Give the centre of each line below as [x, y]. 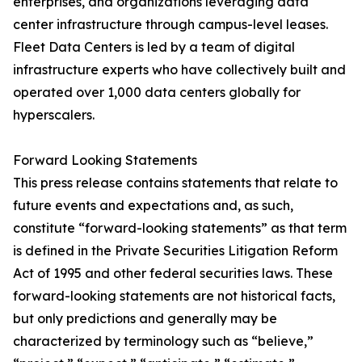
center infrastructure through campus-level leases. [170, 24]
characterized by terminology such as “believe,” [163, 341]
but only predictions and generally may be [145, 318]
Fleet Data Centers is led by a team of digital [154, 46]
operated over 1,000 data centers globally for [157, 92]
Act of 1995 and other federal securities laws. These [173, 273]
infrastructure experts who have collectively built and [179, 69]
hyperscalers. [54, 114]
